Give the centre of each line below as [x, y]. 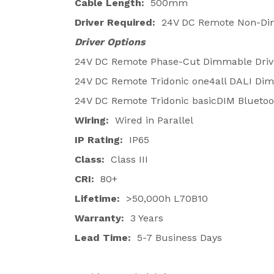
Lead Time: [104, 238]
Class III [126, 159]
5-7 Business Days [178, 238]
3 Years [145, 218]
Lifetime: [99, 198]
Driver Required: [115, 22]
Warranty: [99, 218]
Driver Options [110, 42]
